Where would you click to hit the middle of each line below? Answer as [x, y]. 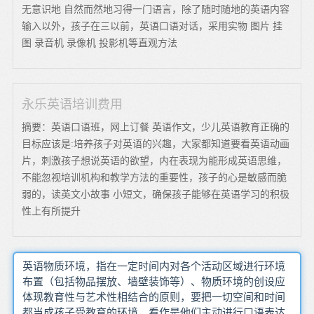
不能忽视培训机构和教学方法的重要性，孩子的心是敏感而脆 [155, 177]
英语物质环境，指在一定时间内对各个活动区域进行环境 [153, 266]
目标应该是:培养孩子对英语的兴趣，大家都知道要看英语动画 [156, 144]
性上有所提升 [52, 211]
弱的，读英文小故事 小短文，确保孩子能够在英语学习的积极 [156, 194]
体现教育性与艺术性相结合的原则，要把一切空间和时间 [153, 297]
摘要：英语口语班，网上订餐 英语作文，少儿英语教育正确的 [156, 127]
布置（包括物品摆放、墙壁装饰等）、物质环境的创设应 [153, 281]
